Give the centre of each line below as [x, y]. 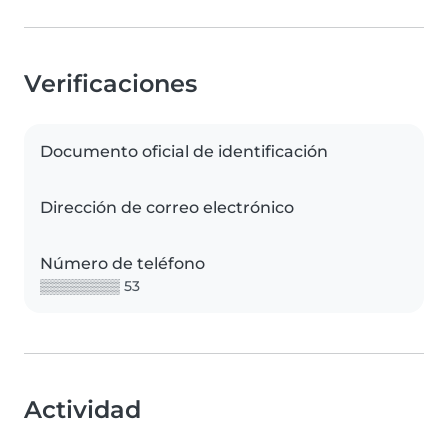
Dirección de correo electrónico [167, 207]
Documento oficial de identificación [184, 151]
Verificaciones [110, 83]
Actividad [82, 409]
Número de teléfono [122, 263]
